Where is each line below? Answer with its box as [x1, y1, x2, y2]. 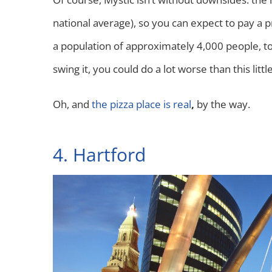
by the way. [194, 97, 253, 112]
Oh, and [53, 97, 92, 112]
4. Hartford [53, 142, 146, 168]
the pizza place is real [92, 97, 191, 112]
